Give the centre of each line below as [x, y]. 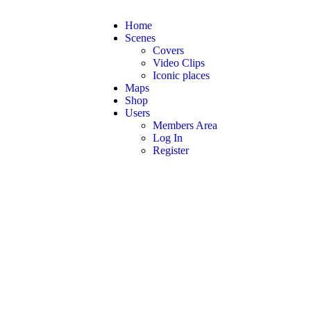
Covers [168, 50]
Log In [168, 138]
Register [171, 150]
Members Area [185, 125]
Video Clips [179, 63]
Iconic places [181, 75]
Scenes [140, 38]
